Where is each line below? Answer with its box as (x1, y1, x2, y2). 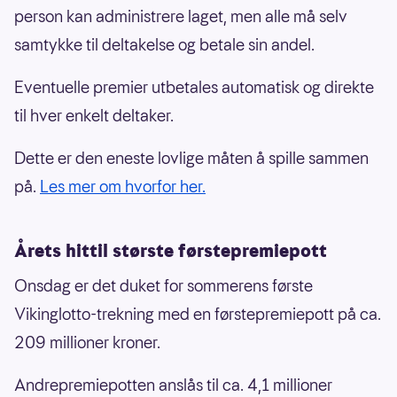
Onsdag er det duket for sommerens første (14, 275, 313, 298)
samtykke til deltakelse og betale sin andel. (14, 34, 315, 57)
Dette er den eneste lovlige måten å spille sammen (14, 147, 369, 170)
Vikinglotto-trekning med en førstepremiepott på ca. (14, 303, 381, 326)
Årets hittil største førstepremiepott (14, 238, 327, 264)
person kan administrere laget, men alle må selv (14, 5, 347, 28)
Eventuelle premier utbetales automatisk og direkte (14, 76, 374, 99)
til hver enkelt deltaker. (14, 105, 174, 128)
